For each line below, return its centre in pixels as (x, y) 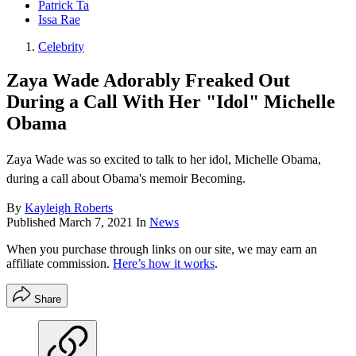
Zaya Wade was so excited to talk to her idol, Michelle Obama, (164, 160)
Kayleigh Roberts (69, 208)
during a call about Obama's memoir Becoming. (126, 179)
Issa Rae (59, 20)
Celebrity (61, 47)
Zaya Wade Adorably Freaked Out (148, 81)
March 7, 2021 (96, 222)
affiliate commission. (60, 264)
